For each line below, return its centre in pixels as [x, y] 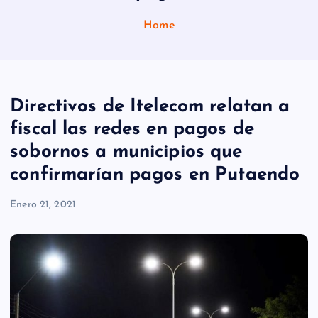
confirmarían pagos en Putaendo [155, 175]
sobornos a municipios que [126, 152]
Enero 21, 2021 [43, 204]
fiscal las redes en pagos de [132, 129]
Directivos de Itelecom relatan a [150, 106]
